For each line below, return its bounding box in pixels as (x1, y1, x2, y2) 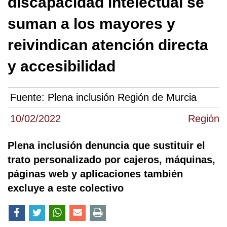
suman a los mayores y (8, 15, 175, 32)
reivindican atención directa (8, 36, 208, 53)
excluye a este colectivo (8, 182, 124, 194)
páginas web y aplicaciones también (8, 168, 183, 180)
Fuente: (10, 92, 48, 103)
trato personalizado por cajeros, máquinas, (8, 154, 215, 166)
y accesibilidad (8, 58, 116, 74)
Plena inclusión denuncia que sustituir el (8, 140, 205, 152)
